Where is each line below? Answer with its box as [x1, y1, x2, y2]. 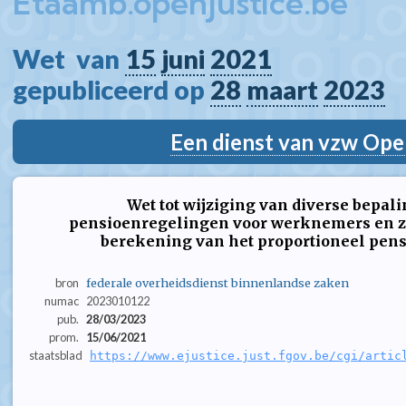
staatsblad [29, 348, 82, 363]
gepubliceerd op [13, 74, 210, 105]
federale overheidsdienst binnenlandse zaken [85, 275, 349, 291]
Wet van [13, 43, 125, 74]
